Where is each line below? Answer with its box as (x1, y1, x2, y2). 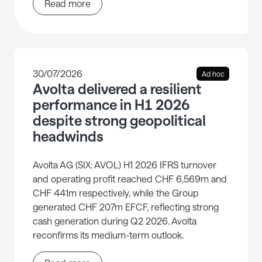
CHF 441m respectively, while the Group (33, 187, 199, 199)
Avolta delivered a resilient (33, 80, 202, 98)
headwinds (33, 127, 104, 145)
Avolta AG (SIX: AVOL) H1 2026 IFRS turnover (33, 159, 216, 171)
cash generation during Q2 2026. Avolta (33, 215, 196, 227)
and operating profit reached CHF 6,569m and (33, 173, 227, 185)
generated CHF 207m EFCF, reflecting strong (33, 201, 219, 213)
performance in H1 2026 (33, 96, 190, 113)
